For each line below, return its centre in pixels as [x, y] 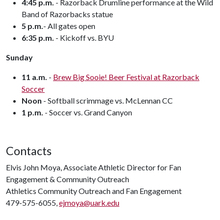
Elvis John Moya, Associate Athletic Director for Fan [94, 167]
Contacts [29, 151]
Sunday [19, 57]
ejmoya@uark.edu [89, 203]
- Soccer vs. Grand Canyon [88, 112]
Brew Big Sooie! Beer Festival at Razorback [126, 77]
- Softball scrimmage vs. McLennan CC [107, 100]
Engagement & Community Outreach [68, 179]
